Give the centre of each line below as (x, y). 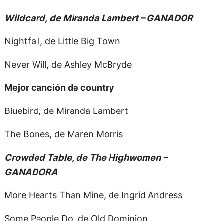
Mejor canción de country (59, 88)
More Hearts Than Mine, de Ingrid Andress (93, 195)
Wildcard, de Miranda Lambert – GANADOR (98, 18)
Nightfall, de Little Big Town (62, 41)
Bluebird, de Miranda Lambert (66, 111)
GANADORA (31, 171)
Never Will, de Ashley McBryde (68, 64)
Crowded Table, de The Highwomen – (86, 157)
